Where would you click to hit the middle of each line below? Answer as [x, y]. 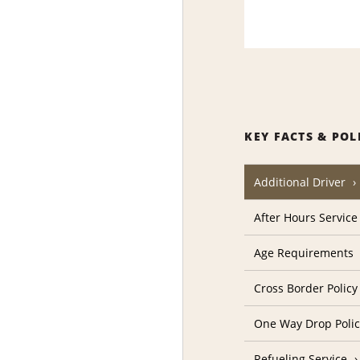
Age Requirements [304, 253]
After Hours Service [306, 218]
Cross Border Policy [306, 288]
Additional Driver [300, 182]
